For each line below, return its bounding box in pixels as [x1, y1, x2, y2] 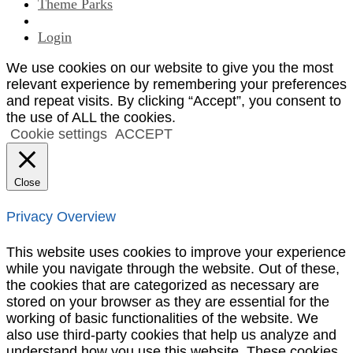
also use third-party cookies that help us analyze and [6, 326, 336, 343]
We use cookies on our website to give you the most [6, 59, 333, 76]
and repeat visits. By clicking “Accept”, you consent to [6, 92, 341, 109]
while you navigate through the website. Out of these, [6, 260, 340, 277]
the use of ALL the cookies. [6, 109, 176, 125]
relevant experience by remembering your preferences [6, 76, 347, 92]
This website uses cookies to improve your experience [6, 243, 346, 260]
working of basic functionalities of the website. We [6, 310, 318, 326]
